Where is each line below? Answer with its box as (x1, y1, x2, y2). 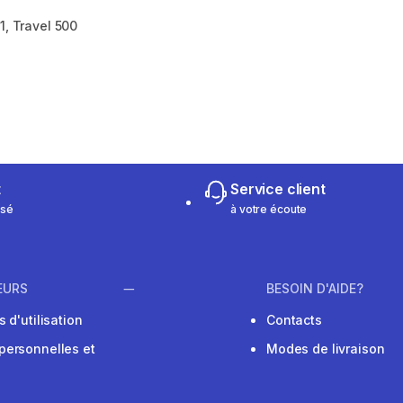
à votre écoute (230, 202, 308, 216)
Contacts (266, 312, 322, 328)
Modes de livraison (266, 341, 385, 357)
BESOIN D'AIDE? (266, 281, 363, 297)
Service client (230, 180, 326, 198)
